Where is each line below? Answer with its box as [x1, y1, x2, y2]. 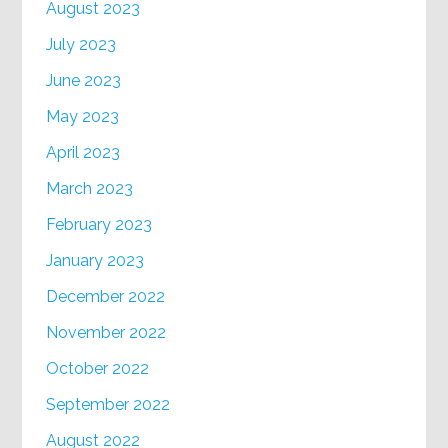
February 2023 [46, 215, 153, 235]
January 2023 [46, 251, 145, 271]
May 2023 [46, 107, 120, 127]
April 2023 [46, 143, 121, 163]
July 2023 [46, 35, 117, 55]
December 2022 [46, 287, 166, 307]
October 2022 [46, 359, 150, 379]
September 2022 [46, 395, 171, 415]
